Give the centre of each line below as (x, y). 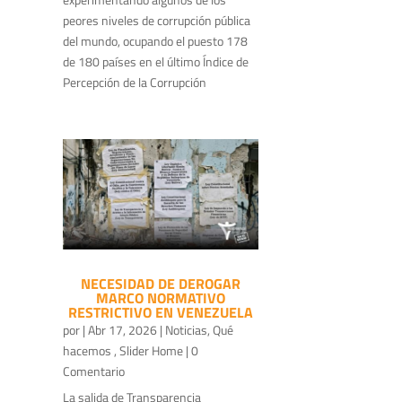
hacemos (88, 350)
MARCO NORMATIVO (161, 297)
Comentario (94, 371)
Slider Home (151, 350)
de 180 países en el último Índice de (156, 61)
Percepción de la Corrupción (135, 82)
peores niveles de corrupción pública (157, 20)
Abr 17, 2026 (122, 329)
